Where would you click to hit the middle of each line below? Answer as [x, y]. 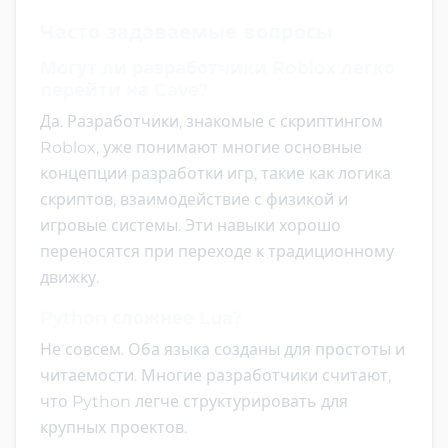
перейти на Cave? [124, 89]
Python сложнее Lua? [141, 317]
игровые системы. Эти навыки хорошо [190, 225]
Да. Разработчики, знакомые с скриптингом [211, 121]
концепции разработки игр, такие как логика [215, 173]
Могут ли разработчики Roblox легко [217, 67]
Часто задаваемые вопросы [186, 31]
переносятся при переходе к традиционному [217, 251]
